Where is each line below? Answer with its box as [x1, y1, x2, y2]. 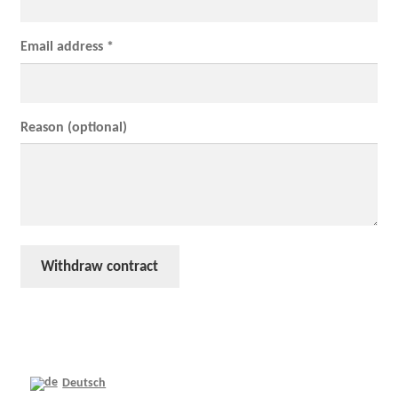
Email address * [20, 40, 114, 55]
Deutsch [62, 376, 107, 390]
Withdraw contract [41, 259, 159, 275]
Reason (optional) [20, 120, 127, 135]
